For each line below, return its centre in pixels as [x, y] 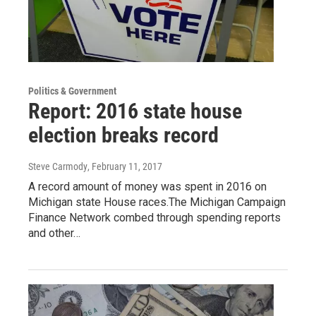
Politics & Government [72, 91]
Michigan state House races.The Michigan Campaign [157, 202]
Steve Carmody [58, 166]
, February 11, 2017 [125, 166]
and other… [54, 233]
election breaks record [123, 135]
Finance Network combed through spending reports [154, 217]
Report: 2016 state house [135, 111]
